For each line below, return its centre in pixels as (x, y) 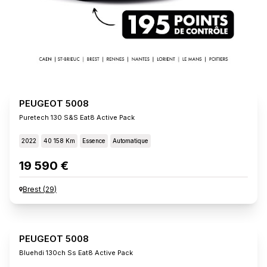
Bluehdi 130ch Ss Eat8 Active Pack (76, 252)
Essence (94, 140)
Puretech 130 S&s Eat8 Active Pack (77, 117)
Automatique (131, 140)
